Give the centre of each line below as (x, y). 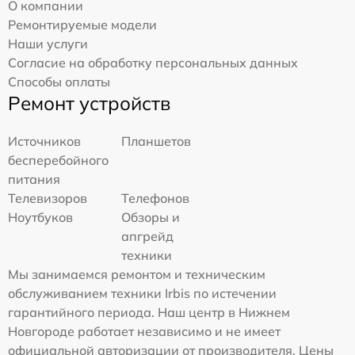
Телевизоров (48, 198)
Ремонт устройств (89, 103)
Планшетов (157, 141)
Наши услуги (48, 44)
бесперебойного (58, 160)
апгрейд (148, 237)
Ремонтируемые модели (82, 25)
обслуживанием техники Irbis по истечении (142, 294)
